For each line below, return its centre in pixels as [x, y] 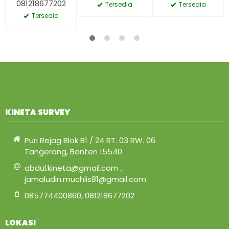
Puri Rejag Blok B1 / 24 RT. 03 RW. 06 [90, 141]
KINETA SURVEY [38, 112]
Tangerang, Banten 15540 [73, 152]
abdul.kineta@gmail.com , [73, 168]
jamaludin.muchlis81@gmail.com [85, 179]
